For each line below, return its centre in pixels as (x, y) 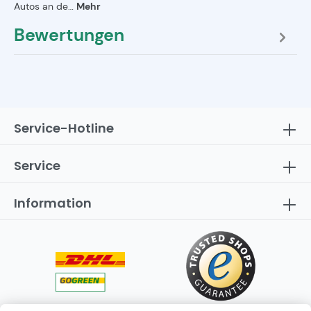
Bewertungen (69, 35)
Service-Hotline (64, 128)
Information (53, 203)
